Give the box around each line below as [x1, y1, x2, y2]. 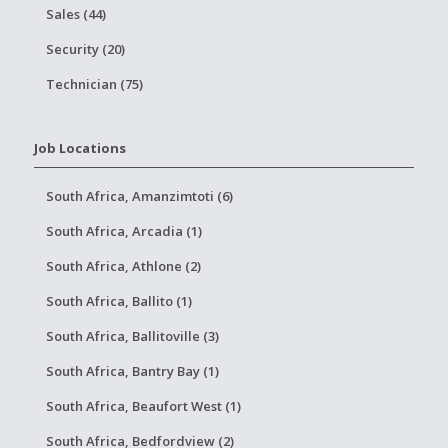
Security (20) [45, 40, 125, 58]
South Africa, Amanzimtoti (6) [45, 187, 233, 205]
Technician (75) [45, 75, 143, 93]
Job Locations [33, 139, 126, 157]
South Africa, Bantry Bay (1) [45, 362, 219, 380]
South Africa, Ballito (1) [45, 292, 192, 310]
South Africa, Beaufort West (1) [45, 397, 241, 415]
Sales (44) [45, 5, 106, 23]
